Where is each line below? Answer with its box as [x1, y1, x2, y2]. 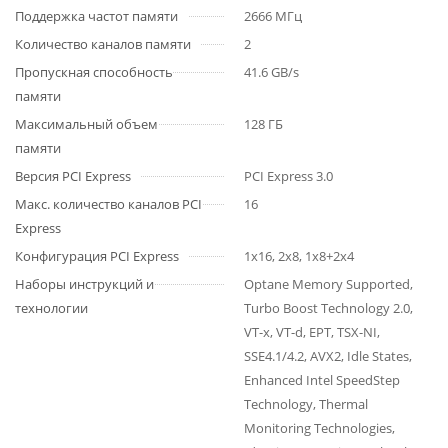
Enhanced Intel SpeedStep [244, 371, 400, 389]
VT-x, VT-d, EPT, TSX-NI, [244, 323, 380, 341]
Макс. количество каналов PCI [15, 195, 202, 213]
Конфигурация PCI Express [15, 247, 179, 265]
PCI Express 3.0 [244, 167, 333, 185]
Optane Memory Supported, [244, 275, 413, 293]
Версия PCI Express [15, 167, 131, 185]
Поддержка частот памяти [15, 7, 178, 25]
